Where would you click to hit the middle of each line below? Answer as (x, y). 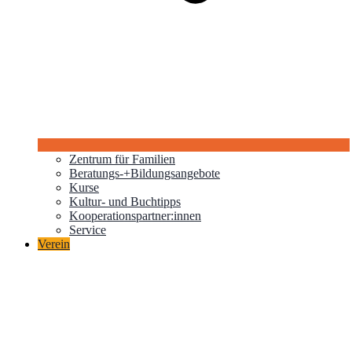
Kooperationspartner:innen (135, 216)
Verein (54, 244)
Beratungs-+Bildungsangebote (145, 174)
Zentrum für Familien (122, 159)
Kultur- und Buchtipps (125, 202)
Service (88, 230)
